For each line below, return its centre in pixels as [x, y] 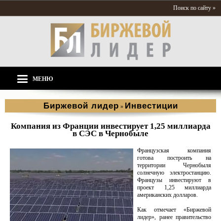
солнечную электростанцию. [174, 173]
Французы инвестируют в [174, 180]
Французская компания [174, 150]
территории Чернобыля [174, 165]
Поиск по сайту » [194, 8]
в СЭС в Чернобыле [110, 133]
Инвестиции [151, 106]
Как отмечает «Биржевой [174, 210]
